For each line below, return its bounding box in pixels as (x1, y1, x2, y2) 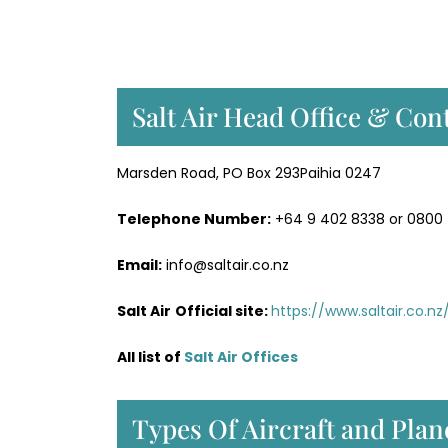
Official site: (175, 300, 271, 321)
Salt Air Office (184, 346, 290, 367)
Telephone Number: (117, 208, 271, 229)
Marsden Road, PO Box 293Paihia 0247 (117, 162, 381, 183)
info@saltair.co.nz (162, 254, 289, 275)
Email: (117, 254, 162, 275)
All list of (117, 346, 181, 367)
